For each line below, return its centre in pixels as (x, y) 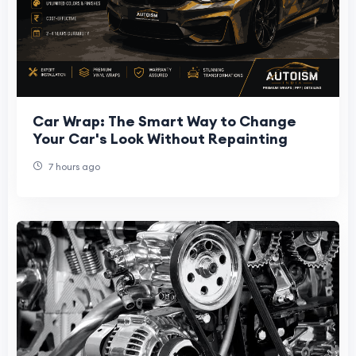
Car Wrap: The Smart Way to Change (164, 122)
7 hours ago (73, 167)
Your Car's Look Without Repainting (160, 139)
